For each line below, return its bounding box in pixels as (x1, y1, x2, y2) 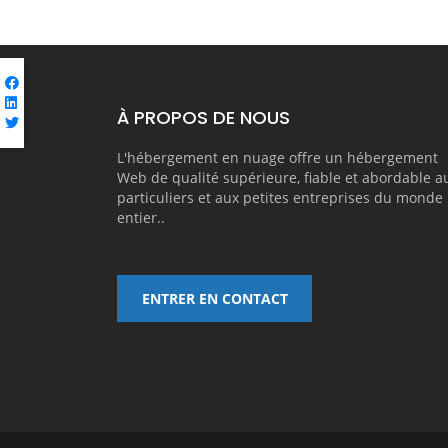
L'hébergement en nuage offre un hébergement (117, 148, 438, 167)
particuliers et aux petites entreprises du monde (117, 188, 443, 207)
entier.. (117, 208, 165, 227)
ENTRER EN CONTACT (141, 289, 288, 308)
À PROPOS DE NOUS (117, 105, 290, 130)
